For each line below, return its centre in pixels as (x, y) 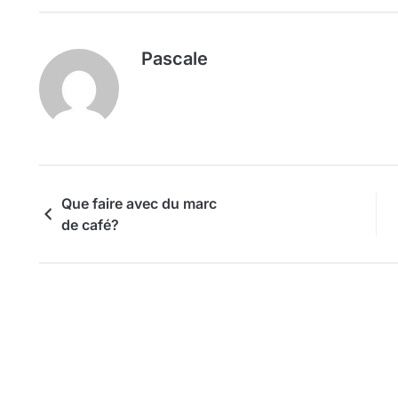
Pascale (175, 59)
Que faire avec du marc (139, 204)
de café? (90, 225)
